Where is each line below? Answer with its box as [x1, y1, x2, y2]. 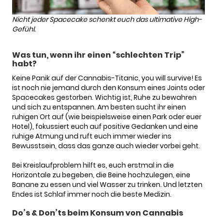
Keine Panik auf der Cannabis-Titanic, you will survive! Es [12, 73, 202, 83]
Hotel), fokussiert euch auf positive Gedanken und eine [12, 121, 198, 131]
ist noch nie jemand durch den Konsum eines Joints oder [12, 82, 205, 93]
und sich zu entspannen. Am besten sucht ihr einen [12, 102, 186, 112]
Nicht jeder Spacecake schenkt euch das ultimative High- [12, 14, 202, 24]
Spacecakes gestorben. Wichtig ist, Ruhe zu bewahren [12, 92, 197, 102]
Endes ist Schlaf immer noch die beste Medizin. [12, 189, 173, 199]
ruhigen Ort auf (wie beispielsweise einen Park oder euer [12, 111, 201, 122]
